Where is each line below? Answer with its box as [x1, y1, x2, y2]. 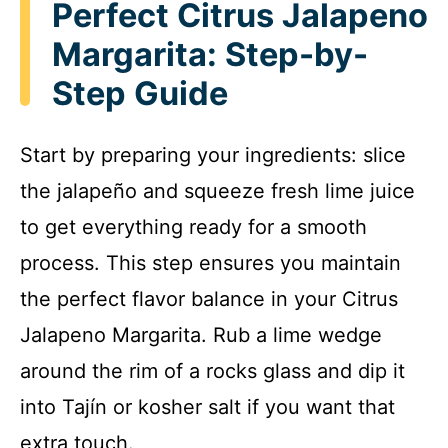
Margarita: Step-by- [52, 34, 368, 74]
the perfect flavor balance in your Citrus [20, 287, 398, 312]
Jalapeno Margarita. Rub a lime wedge [20, 323, 382, 348]
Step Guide [52, 73, 228, 113]
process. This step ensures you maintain [20, 251, 401, 276]
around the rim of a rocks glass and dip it [20, 359, 405, 384]
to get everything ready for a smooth [20, 215, 367, 240]
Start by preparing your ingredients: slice [20, 143, 406, 168]
